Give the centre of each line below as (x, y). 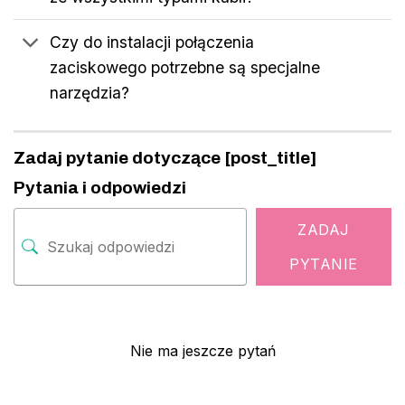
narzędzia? (90, 93)
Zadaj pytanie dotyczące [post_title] (165, 157)
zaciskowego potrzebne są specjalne (185, 68)
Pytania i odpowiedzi (100, 188)
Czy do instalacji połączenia (152, 42)
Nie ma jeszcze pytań (202, 350)
